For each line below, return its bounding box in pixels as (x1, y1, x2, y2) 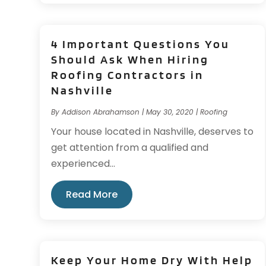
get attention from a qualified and (51, 141, 209, 155)
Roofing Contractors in (51, 68, 204, 83)
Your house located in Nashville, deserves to (51, 125, 254, 139)
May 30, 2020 (146, 107, 194, 118)
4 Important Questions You (51, 37, 230, 52)
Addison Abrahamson (62, 107, 140, 118)
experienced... (51, 157, 116, 171)
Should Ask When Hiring (51, 52, 210, 67)
